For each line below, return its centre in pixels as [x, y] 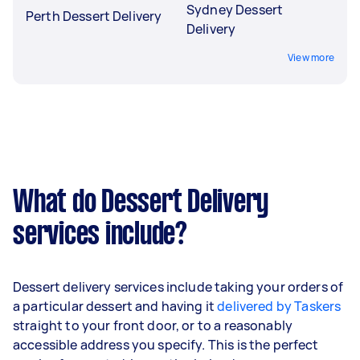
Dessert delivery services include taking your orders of [178, 286]
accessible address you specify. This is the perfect [166, 344]
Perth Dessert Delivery [94, 16]
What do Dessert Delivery [141, 203]
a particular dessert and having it [115, 306]
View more [311, 57]
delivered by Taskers [279, 306]
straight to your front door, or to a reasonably [153, 325]
